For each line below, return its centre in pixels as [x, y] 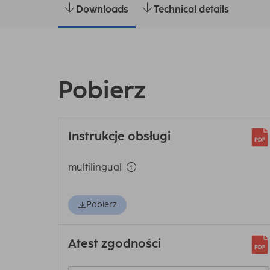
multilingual [95, 167]
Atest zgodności [115, 243]
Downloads [102, 9]
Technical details [191, 9]
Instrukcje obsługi [119, 136]
